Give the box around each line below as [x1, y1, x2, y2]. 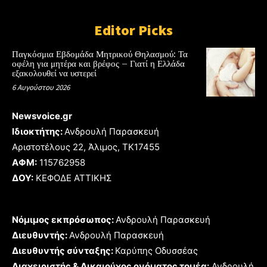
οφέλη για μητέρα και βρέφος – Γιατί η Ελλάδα [12, 58, 185, 70]
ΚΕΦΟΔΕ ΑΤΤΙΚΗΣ [33, 172, 111, 184]
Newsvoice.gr [12, 110, 72, 122]
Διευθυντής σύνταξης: [12, 244, 115, 256]
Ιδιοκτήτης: [12, 125, 64, 137]
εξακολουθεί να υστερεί [12, 68, 97, 80]
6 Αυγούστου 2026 [12, 82, 70, 93]
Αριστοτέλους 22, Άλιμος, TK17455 [12, 141, 160, 153]
